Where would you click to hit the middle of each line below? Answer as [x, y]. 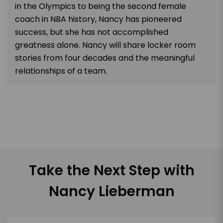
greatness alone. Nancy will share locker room [105, 45]
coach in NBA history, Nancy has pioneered [98, 19]
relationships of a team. [62, 71]
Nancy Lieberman [111, 191]
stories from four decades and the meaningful [105, 58]
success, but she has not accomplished [92, 32]
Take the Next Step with [111, 170]
